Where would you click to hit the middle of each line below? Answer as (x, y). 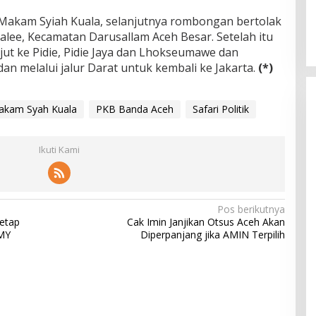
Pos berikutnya (251, 209)
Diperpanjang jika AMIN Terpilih (212, 234)
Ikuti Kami (59, 149)
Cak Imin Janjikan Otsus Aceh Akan (206, 221)
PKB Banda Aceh (134, 109)
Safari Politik (220, 109)
